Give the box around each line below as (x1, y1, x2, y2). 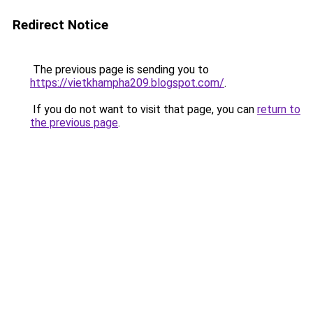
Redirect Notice (13, 17, 108, 33)
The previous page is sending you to (30, 63, 209, 76)
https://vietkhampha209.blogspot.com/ (30, 76, 224, 89)
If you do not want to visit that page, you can (30, 103, 257, 116)
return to (257, 103, 300, 116)
